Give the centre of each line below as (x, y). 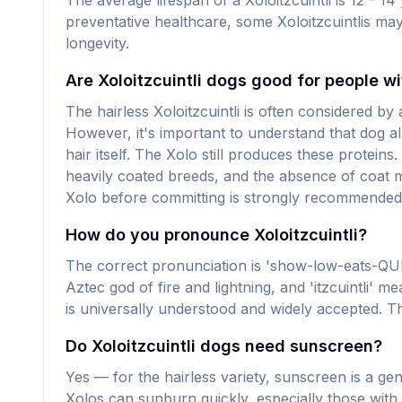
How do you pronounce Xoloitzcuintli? (216, 235)
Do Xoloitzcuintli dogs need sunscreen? (224, 346)
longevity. (97, 43)
